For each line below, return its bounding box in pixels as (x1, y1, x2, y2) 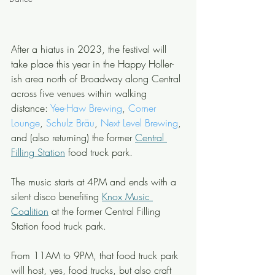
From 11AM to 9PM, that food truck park (11, 249, 181, 262)
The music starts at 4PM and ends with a (11, 175, 179, 188)
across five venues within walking (11, 87, 150, 100)
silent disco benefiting (11, 190, 102, 203)
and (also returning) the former (11, 131, 135, 144)
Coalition (11, 204, 48, 218)
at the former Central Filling (48, 204, 163, 218)
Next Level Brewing (101, 116, 178, 130)
